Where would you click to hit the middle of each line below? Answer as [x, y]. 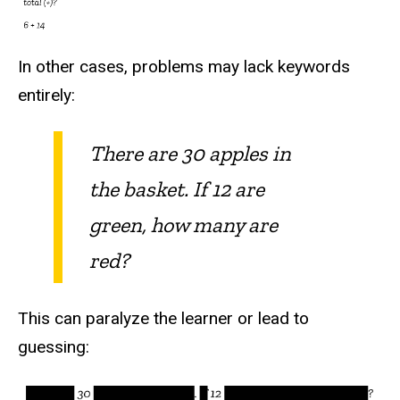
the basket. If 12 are [177, 189]
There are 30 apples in [190, 153]
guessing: [54, 347]
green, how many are [183, 225]
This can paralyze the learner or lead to [163, 319]
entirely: [46, 95]
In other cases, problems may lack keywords [184, 66]
